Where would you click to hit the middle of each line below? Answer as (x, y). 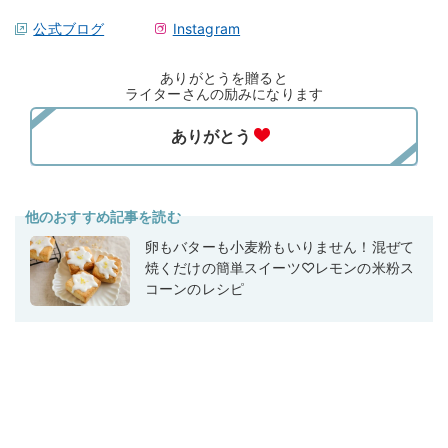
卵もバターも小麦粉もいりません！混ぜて (280, 246)
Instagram (206, 28)
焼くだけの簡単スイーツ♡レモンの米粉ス (280, 267)
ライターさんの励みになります (224, 93)
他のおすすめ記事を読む (103, 216)
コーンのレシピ (195, 288)
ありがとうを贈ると (224, 77)
